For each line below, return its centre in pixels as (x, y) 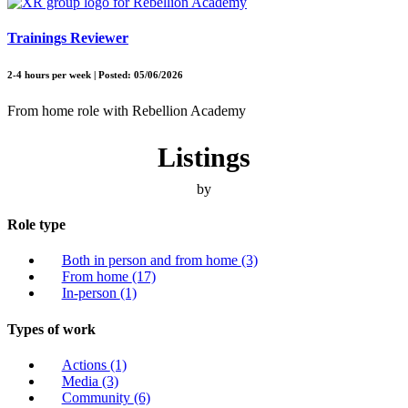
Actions (86, 365)
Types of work (51, 329)
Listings (204, 158)
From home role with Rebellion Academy (127, 111)
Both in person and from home (151, 260)
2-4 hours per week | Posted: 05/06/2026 (95, 75)
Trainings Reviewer (68, 38)
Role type (36, 225)
